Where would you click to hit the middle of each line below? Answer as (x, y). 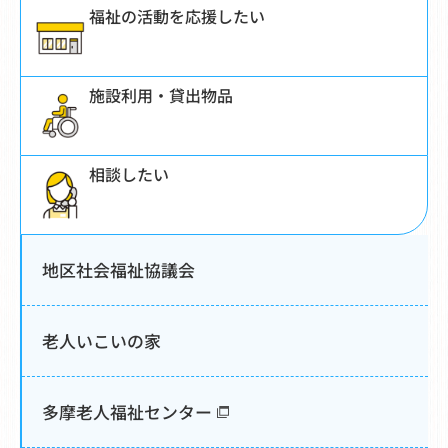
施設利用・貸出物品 (160, 94)
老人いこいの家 (101, 340)
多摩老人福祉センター (127, 411)
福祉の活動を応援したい (176, 15)
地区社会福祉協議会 (118, 269)
